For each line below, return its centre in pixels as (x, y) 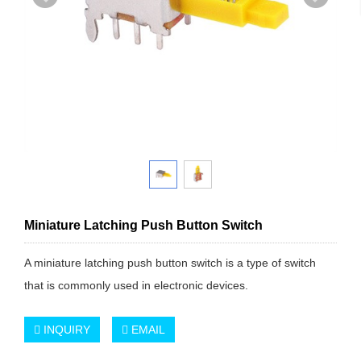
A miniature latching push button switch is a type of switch (170, 263)
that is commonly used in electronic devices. (136, 285)
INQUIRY (65, 330)
